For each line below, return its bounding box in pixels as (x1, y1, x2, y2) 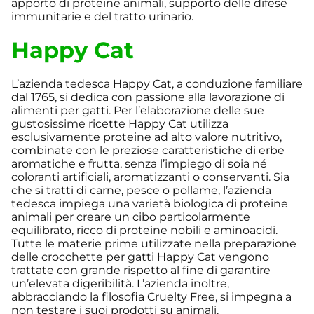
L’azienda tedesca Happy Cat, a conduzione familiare (11, 76, 303, 90)
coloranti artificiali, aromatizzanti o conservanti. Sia (11, 170, 289, 184)
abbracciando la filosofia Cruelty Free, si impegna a (11, 289, 292, 303)
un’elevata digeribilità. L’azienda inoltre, (11, 276, 229, 290)
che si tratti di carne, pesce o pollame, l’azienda (11, 183, 271, 197)
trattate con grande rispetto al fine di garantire (11, 263, 271, 277)
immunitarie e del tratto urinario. (11, 10, 193, 24)
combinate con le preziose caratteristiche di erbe (11, 143, 285, 157)
